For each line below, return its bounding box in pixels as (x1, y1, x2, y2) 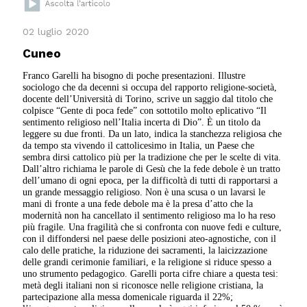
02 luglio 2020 (23, 26, 90, 38)
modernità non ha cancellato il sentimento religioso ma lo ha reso (23, 210, 276, 221)
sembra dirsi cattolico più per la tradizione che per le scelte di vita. (23, 151, 282, 163)
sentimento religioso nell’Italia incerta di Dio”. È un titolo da (23, 116, 261, 128)
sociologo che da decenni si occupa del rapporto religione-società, (23, 82, 278, 93)
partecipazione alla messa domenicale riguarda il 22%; (23, 291, 234, 303)
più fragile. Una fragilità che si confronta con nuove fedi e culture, (23, 221, 282, 233)
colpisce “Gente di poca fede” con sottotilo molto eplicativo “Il (23, 105, 267, 116)
